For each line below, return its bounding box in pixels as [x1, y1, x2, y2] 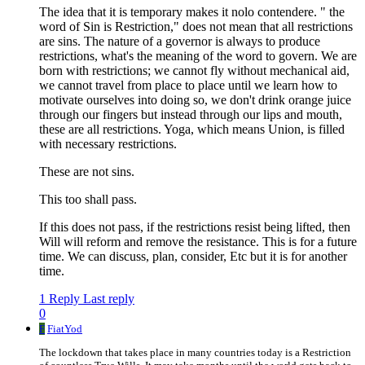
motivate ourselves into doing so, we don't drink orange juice [39, 93, 351, 108]
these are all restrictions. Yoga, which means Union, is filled [39, 122, 345, 137]
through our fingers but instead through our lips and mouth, [39, 108, 342, 122]
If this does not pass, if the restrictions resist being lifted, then [39, 220, 350, 235]
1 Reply [39, 292, 80, 306]
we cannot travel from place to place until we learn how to [39, 78, 337, 93]
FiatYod [47, 323, 82, 336]
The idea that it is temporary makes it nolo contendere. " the [39, 5, 345, 20]
